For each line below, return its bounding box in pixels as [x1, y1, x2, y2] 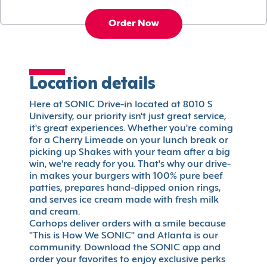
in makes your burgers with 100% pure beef [29, 172, 222, 182]
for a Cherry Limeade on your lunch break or [29, 136, 228, 146]
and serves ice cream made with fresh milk [29, 195, 219, 206]
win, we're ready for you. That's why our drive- [29, 160, 231, 170]
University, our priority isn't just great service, [29, 112, 226, 122]
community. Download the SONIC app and [29, 243, 221, 253]
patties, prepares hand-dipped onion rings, [29, 184, 221, 194]
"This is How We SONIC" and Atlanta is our [29, 231, 218, 241]
